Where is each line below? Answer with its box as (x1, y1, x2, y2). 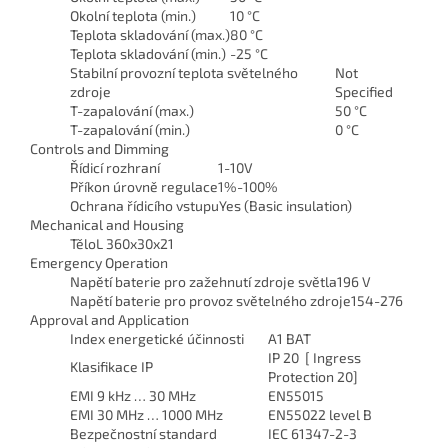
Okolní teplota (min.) (70, 6, 196, 24)
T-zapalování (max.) (70, 101, 194, 119)
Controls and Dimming (30, 139, 169, 157)
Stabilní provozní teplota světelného (70, 63, 298, 81)
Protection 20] (268, 367, 358, 385)
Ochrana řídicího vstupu (70, 196, 219, 214)
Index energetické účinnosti (70, 329, 244, 347)
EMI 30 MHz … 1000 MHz (70, 405, 223, 423)
